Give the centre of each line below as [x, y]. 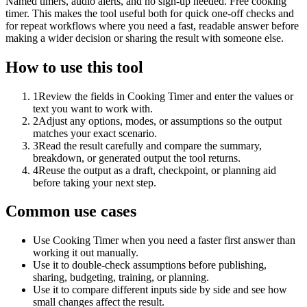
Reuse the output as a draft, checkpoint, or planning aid [157, 170]
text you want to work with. [93, 108]
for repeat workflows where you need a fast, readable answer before [152, 25]
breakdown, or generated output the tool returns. [137, 158]
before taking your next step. [95, 182]
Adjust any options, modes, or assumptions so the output [160, 121]
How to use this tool [74, 67]
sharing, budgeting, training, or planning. [121, 278]
